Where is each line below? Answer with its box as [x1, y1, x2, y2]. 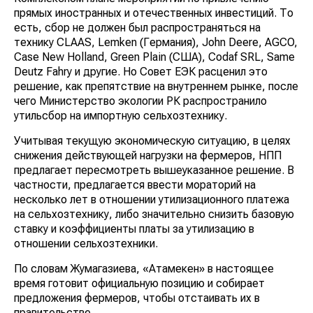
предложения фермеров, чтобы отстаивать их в [14, 291, 260, 305]
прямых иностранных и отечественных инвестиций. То [14, 6, 293, 20]
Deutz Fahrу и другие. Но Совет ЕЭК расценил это [14, 65, 268, 79]
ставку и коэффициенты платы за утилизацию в [14, 222, 254, 236]
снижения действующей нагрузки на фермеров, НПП [14, 149, 282, 163]
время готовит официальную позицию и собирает [14, 277, 265, 291]
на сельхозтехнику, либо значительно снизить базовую [14, 208, 294, 221]
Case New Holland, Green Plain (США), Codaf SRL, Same [14, 50, 295, 64]
